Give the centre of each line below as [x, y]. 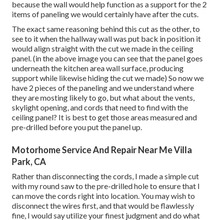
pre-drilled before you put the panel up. [77, 127]
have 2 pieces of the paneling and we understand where [103, 88]
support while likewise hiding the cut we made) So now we [108, 78]
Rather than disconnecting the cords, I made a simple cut [105, 176]
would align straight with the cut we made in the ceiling [103, 49]
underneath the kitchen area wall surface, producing [98, 68]
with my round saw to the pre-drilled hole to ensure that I [106, 186]
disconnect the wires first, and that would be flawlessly [103, 206]
